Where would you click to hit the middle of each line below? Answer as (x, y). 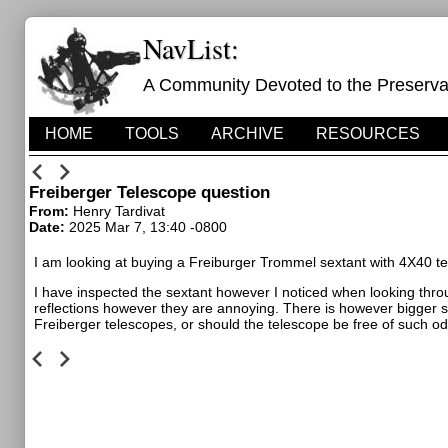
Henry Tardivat (119, 211)
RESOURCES (368, 133)
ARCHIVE (247, 133)
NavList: (191, 48)
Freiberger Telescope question (149, 192)
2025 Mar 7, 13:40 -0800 (148, 227)
